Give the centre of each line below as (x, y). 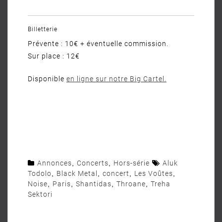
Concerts (93, 163)
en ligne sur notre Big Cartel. (116, 79)
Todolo (40, 173)
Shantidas (94, 184)
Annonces (55, 163)
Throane (131, 184)
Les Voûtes (154, 173)
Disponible (47, 79)
